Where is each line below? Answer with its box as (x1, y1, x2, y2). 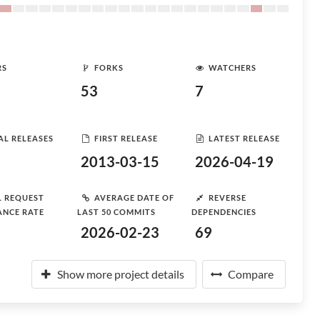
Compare (228, 267, 274, 281)
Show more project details (57, 267, 184, 281)
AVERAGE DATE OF (94, 192, 174, 202)
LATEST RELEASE (209, 133, 280, 143)
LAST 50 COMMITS (77, 207, 156, 216)
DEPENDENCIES (191, 207, 256, 216)
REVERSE (209, 192, 246, 202)
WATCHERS (209, 62, 256, 72)
